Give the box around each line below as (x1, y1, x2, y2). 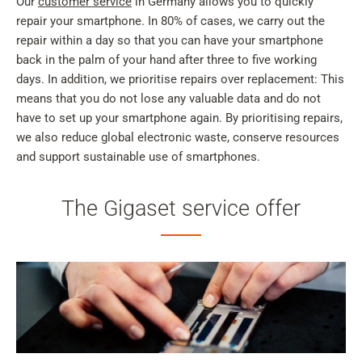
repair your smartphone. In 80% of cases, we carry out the (16, 13, 325, 28)
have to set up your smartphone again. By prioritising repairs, (16, 110, 343, 125)
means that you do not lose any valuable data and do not (16, 90, 321, 106)
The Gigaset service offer (61, 195, 301, 221)
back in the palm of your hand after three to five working (16, 52, 317, 67)
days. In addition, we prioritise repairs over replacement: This (16, 71, 344, 86)
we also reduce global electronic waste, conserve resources (16, 129, 339, 145)
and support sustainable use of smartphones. (16, 149, 260, 164)
